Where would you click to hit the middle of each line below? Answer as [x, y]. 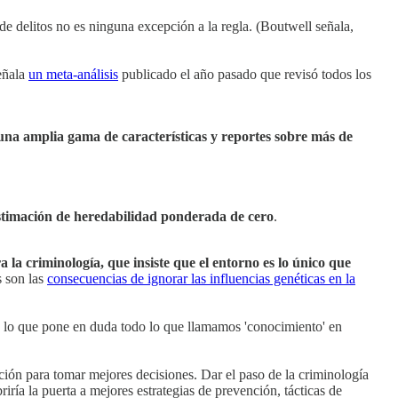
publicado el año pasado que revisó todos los [245, 75]
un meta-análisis [73, 75]
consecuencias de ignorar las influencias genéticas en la [201, 279]
